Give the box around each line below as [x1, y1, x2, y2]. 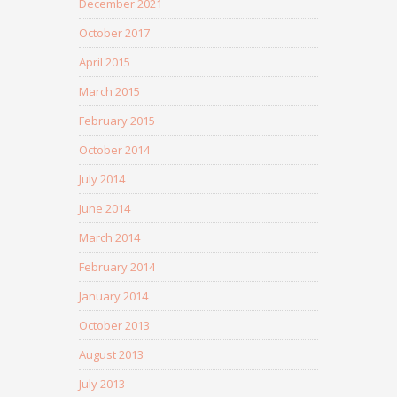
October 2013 [79, 317, 150, 334]
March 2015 [79, 83, 140, 100]
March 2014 [79, 230, 140, 246]
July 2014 [79, 171, 125, 188]
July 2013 [79, 376, 125, 393]
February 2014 [79, 259, 155, 276]
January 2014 [79, 288, 148, 305]
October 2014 [79, 142, 150, 159]
